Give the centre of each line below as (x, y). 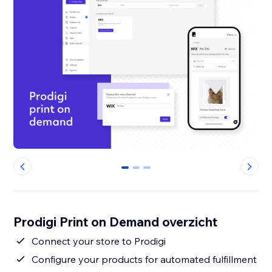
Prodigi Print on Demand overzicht (116, 222)
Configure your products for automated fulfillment (144, 260)
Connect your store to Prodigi (99, 241)
